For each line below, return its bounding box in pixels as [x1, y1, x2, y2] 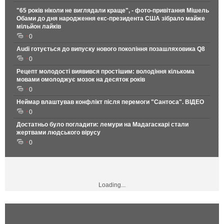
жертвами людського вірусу [16, 129, 100, 136]
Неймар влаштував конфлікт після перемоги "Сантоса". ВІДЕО [16, 98, 204, 106]
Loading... [98, 181, 125, 189]
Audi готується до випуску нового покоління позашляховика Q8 [16, 45, 205, 53]
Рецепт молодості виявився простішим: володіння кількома [16, 68, 194, 75]
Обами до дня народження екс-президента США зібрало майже [16, 15, 205, 22]
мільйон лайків [16, 23, 61, 30]
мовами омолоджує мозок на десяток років [16, 76, 145, 83]
